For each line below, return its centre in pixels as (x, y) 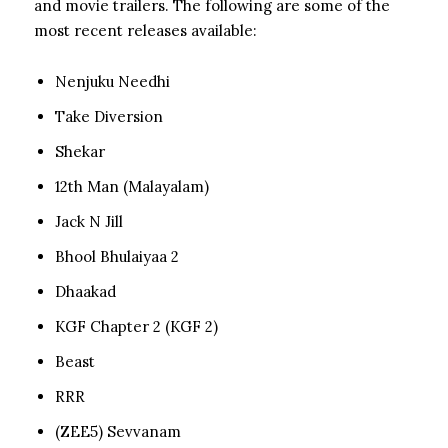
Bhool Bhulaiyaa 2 (117, 256)
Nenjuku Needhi (112, 81)
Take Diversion (109, 116)
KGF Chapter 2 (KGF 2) (136, 326)
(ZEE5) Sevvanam (118, 431)
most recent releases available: (145, 30)
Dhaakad (85, 291)
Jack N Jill (89, 221)
